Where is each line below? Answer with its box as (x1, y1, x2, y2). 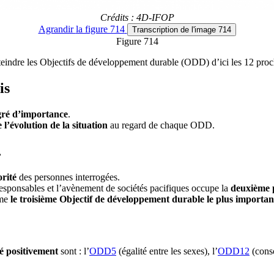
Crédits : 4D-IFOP (100, 12, 174, 23)
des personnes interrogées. (17, 171, 120, 182)
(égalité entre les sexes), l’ (116, 245, 218, 256)
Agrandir (38, 24, 76, 35)
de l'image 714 (180, 25, 231, 35)
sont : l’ (58, 245, 89, 256)
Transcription (131, 25, 180, 35)
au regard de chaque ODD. (108, 120, 215, 131)
